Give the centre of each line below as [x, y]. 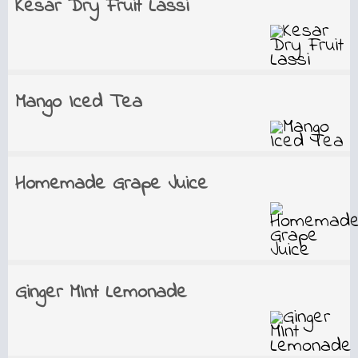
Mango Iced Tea [78, 103]
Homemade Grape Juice [111, 184]
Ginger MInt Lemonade [101, 293]
